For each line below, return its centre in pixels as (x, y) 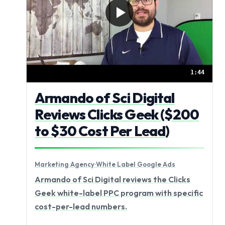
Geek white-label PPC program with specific (119, 193)
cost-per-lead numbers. (81, 207)
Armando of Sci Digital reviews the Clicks (113, 180)
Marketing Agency (65, 164)
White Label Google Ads (136, 164)
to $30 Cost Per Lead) (102, 131)
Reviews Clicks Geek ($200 (117, 114)
